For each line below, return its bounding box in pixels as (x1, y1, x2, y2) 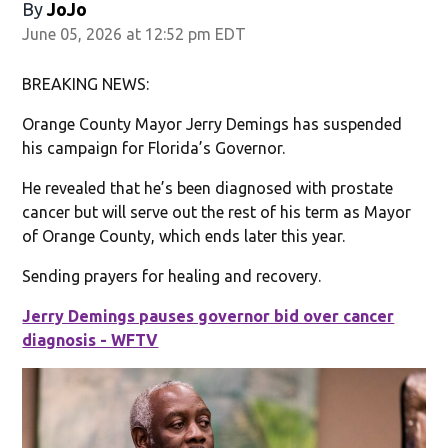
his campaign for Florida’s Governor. (22, 138, 286, 157)
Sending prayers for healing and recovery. (22, 266, 322, 285)
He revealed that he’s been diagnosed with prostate (22, 178, 394, 197)
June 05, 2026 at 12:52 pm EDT (22, 24, 247, 43)
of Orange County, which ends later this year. (22, 226, 346, 245)
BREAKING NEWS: (22, 74, 150, 93)
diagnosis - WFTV (22, 330, 159, 349)
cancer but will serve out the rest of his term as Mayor (22, 202, 412, 221)
